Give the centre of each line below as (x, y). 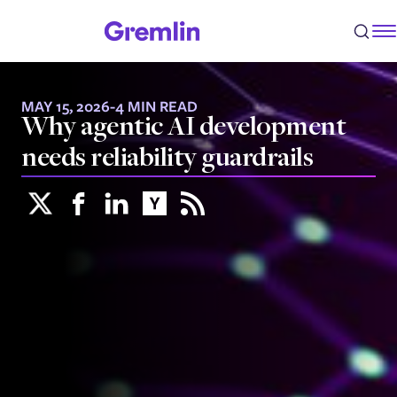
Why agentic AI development (183, 128)
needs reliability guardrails (167, 160)
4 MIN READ (156, 106)
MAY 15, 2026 (66, 106)
